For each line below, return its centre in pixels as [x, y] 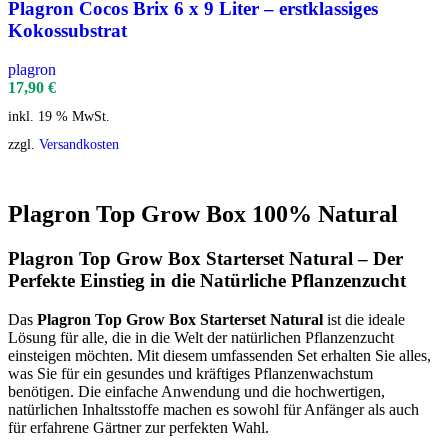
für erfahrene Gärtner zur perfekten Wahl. [138, 427]
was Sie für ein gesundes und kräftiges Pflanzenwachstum [190, 373]
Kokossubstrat [67, 30]
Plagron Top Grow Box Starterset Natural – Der [205, 258]
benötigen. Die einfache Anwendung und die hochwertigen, [196, 391]
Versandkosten [79, 144]
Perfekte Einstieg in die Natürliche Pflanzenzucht [207, 280]
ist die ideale [364, 319]
